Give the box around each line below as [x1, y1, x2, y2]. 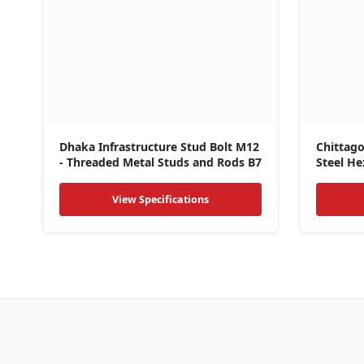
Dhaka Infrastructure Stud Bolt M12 [59, 139, 259, 155]
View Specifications [112, 193, 210, 207]
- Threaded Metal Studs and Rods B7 [59, 154, 262, 171]
